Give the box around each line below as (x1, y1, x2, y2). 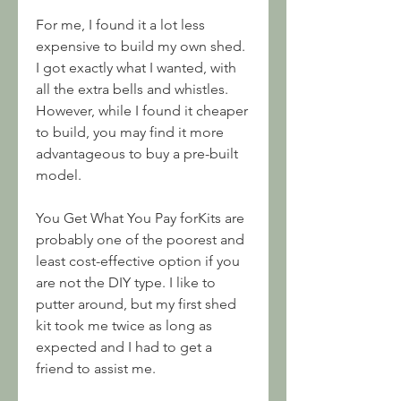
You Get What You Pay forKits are (36, 209, 244, 226)
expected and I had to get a (36, 338, 212, 355)
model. (36, 166, 81, 183)
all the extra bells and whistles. (36, 81, 228, 98)
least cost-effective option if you (36, 252, 240, 269)
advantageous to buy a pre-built (36, 145, 238, 162)
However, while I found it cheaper (36, 102, 248, 119)
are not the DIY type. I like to (36, 274, 216, 291)
